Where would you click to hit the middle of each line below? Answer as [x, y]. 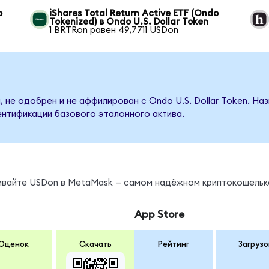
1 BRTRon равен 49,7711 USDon [114, 30]
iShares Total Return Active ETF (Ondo [134, 14]
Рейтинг [173, 244]
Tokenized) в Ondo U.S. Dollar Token [129, 22]
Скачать [95, 244]
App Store [159, 215]
